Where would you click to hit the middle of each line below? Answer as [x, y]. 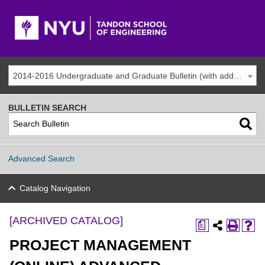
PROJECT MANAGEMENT [100, 245]
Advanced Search [41, 158]
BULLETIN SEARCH [47, 108]
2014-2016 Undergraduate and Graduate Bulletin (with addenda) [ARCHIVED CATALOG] [238, 76]
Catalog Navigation [55, 188]
